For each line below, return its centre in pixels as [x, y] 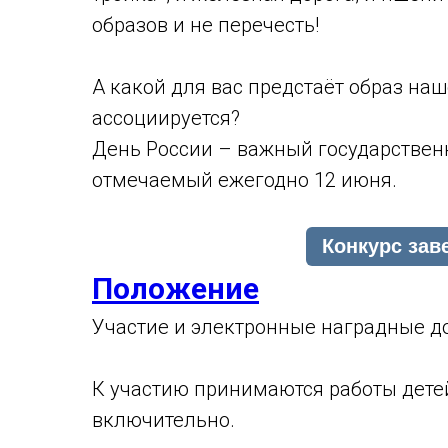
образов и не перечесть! [205, 25]
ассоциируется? [166, 118]
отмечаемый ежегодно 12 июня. [244, 180]
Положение [175, 288]
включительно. [163, 420]
